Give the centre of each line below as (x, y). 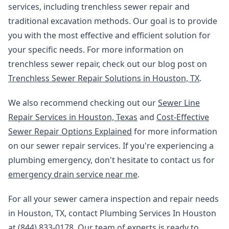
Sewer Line (179, 103)
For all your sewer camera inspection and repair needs (113, 199)
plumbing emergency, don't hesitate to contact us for (111, 160)
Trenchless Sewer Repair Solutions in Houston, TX (104, 78)
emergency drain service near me (73, 174)
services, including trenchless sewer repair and (99, 7)
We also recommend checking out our (83, 103)
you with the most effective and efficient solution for (109, 35)
